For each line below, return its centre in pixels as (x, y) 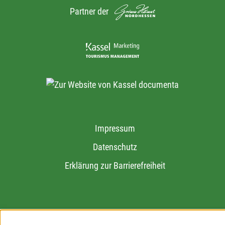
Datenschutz (115, 147)
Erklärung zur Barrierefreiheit (115, 166)
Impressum (115, 129)
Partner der (90, 12)
